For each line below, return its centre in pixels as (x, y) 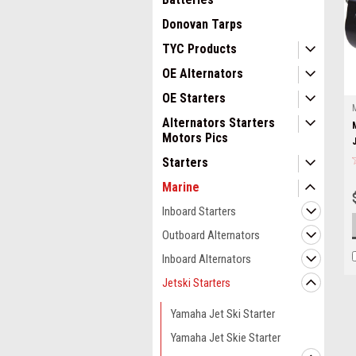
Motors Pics (195, 138)
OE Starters (194, 98)
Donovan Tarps (202, 24)
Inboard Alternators (207, 259)
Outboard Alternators (211, 235)
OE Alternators (203, 74)
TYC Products (199, 49)
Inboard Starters (199, 211)
